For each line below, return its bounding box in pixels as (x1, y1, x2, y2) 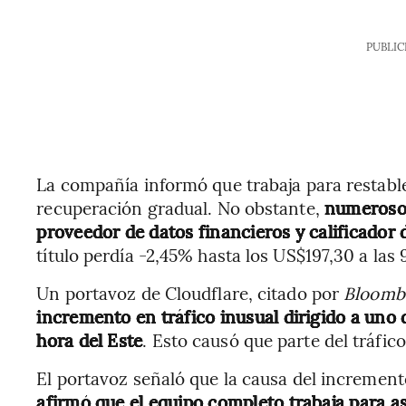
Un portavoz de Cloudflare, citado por (36, 281, 344, 304)
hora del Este (36, 328, 143, 352)
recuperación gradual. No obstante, (36, 196, 324, 219)
